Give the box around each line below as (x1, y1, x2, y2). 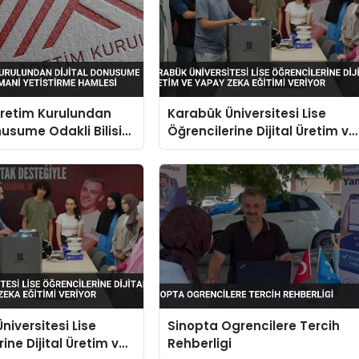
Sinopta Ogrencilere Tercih (167, 317, 341, 334)
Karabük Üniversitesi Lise (167, 105, 327, 123)
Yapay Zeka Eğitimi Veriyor (167, 140, 338, 158)
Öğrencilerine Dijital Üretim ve (167, 123, 357, 140)
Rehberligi (167, 334, 232, 352)
